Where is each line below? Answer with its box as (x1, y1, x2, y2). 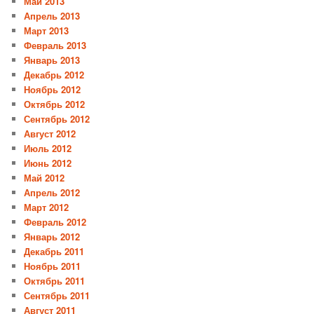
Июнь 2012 (24, 156, 72, 170)
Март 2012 (24, 200, 69, 214)
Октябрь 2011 (24, 273, 86, 287)
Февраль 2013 (24, 38, 87, 52)
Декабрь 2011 (24, 244, 85, 258)
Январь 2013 (24, 53, 81, 67)
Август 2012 (24, 126, 76, 140)
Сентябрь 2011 (24, 288, 90, 302)
